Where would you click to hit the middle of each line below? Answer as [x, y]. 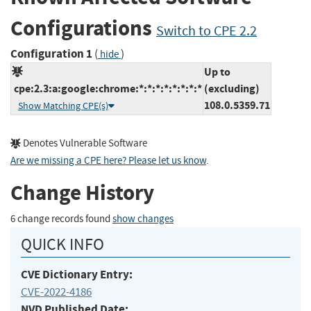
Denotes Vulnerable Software [84, 143]
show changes [143, 219]
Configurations [83, 28]
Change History [82, 193]
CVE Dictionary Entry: [77, 274]
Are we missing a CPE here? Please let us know [108, 160]
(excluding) [232, 88]
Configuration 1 [51, 53]
